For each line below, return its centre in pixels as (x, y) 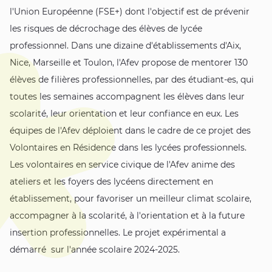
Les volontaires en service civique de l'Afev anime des (122, 165)
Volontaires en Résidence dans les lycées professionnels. (128, 148)
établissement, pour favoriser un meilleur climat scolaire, (131, 199)
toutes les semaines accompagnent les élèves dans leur (127, 97)
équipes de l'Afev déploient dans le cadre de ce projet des (130, 131)
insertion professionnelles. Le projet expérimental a (118, 233)
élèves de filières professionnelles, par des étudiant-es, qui (132, 80)
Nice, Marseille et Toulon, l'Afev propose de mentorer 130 (129, 63)
